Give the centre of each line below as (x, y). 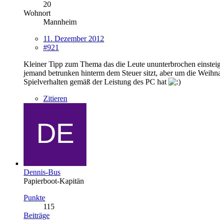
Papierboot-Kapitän (54, 181)
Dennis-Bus (42, 172)
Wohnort (37, 13)
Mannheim (60, 22)
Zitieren (55, 98)
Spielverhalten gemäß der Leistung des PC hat (96, 82)
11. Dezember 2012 (74, 38)
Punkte (34, 197)
